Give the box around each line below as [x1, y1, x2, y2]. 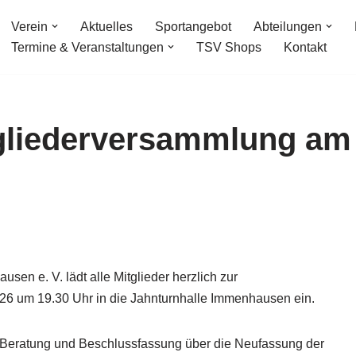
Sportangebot [155, 20, 231, 34]
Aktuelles [80, 20, 133, 34]
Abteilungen [253, 20, 322, 34]
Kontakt [284, 41, 327, 55]
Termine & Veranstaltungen [11, 41, 164, 55]
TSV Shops [196, 41, 261, 55]
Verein [11, 20, 48, 34]
